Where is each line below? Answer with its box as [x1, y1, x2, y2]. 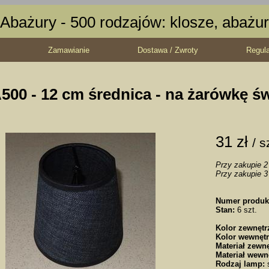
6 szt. [235, 205, 257, 214]
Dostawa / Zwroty [138, 46, 198, 55]
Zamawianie [48, 46, 89, 55]
